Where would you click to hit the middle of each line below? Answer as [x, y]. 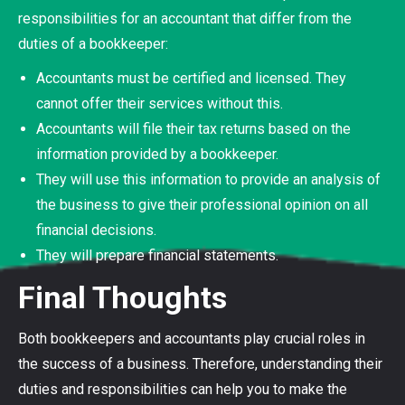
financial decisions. [98, 230]
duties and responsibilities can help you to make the [183, 389]
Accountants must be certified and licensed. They [191, 78]
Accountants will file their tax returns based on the [193, 128]
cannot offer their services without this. [161, 103]
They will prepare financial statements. [157, 255]
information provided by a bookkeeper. [159, 154]
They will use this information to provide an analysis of [208, 179]
